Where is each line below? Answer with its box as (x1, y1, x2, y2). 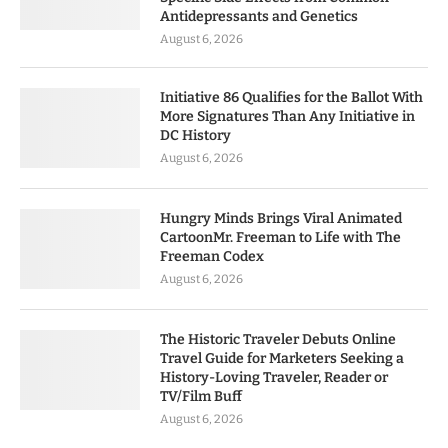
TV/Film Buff (160, 387, 242, 405)
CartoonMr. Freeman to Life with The (160, 228, 401, 246)
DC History (160, 126, 231, 144)
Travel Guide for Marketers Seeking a (160, 349, 404, 367)
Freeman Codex (160, 247, 264, 265)
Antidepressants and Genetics (160, 7, 358, 25)
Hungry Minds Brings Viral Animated (160, 209, 402, 227)
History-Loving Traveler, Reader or (160, 368, 388, 386)
